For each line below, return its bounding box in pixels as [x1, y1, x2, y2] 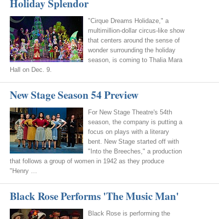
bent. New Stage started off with [88, 138, 179, 145]
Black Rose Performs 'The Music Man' [10, 188, 179, 203]
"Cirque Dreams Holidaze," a [88, 17, 169, 24]
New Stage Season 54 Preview [10, 87, 138, 102]
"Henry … [10, 167, 37, 175]
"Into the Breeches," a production [88, 148, 182, 155]
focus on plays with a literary [88, 128, 169, 135]
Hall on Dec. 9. [10, 66, 52, 73]
